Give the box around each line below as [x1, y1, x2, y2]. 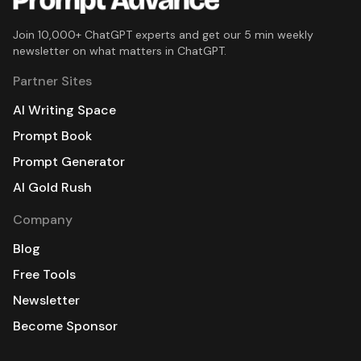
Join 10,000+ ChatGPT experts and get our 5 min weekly [13, 27, 313, 43]
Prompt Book [13, 127, 92, 145]
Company [13, 211, 73, 229]
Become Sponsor [13, 317, 118, 335]
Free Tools [13, 266, 76, 284]
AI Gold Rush [13, 179, 92, 197]
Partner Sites [13, 73, 92, 90]
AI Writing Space [13, 102, 116, 119]
